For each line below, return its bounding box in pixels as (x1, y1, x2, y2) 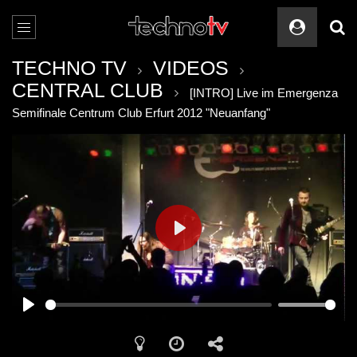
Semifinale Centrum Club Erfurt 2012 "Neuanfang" (12, 106, 270, 120)
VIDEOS (153, 57, 229, 79)
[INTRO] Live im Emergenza (190, 86, 338, 100)
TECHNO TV (12, 57, 127, 79)
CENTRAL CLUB (12, 79, 163, 101)
